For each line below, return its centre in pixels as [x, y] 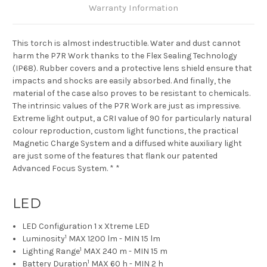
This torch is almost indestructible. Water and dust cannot [127, 44]
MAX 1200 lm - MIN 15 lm [115, 239]
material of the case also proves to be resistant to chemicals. [131, 94]
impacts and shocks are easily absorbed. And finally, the [122, 81]
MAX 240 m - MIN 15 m [126, 252]
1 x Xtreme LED [122, 226]
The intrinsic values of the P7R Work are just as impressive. [126, 106]
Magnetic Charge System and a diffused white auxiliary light [127, 144]
